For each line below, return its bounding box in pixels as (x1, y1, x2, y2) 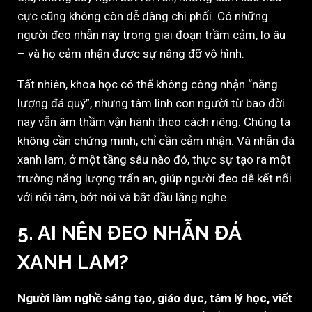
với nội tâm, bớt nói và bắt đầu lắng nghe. (17, 190, 229, 205)
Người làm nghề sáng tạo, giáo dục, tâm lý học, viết (17, 291, 292, 306)
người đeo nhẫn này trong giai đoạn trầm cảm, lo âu (17, 28, 286, 42)
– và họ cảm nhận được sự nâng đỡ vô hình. (17, 47, 244, 61)
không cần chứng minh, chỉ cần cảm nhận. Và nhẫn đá (17, 134, 295, 148)
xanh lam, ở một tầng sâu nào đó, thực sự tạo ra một (17, 153, 291, 167)
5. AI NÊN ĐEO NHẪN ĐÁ (17, 221, 241, 245)
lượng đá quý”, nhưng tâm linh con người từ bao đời (17, 96, 285, 111)
